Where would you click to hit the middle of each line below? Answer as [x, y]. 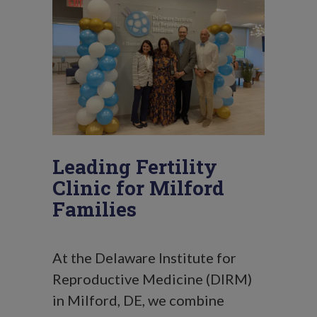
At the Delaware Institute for [144, 258]
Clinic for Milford [138, 188]
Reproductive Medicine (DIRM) [152, 279]
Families [94, 209]
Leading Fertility [135, 167]
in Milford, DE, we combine [138, 300]
